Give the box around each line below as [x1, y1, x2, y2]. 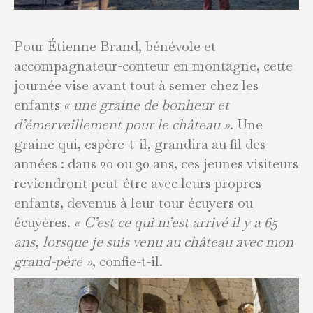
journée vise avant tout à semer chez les [14, 75, 259, 94]
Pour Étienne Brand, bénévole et [14, 36, 216, 55]
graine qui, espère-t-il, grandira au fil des [14, 134, 265, 153]
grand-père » [14, 252, 92, 270]
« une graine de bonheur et [64, 95, 229, 114]
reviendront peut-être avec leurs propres [14, 173, 261, 192]
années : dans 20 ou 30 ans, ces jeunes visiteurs [14, 154, 298, 173]
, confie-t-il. [92, 252, 163, 270]
